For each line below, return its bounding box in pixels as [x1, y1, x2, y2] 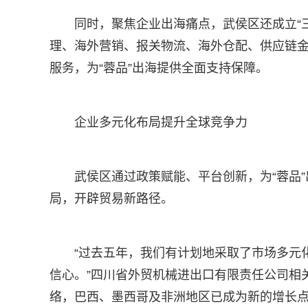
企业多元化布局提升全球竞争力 [74, 115, 247, 129]
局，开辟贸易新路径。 [49, 192, 173, 206]
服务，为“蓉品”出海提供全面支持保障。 [49, 61, 268, 75]
